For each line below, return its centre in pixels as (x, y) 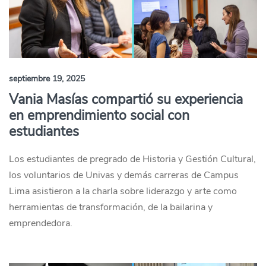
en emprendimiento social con (99, 115)
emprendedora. (41, 223)
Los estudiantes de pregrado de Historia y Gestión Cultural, (132, 159)
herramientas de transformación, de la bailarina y (111, 207)
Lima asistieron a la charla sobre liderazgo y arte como (123, 191)
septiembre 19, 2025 (47, 79)
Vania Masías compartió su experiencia (126, 99)
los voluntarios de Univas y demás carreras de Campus (124, 175)
